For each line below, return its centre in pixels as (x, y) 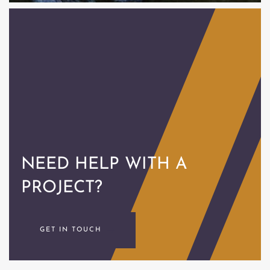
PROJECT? (62, 188)
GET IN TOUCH (72, 230)
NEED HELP (73, 164)
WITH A (156, 164)
